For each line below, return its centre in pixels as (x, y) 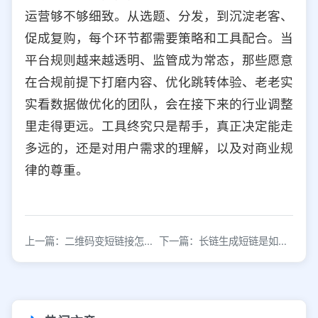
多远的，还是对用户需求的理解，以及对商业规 (159, 148)
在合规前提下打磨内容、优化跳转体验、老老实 (159, 82)
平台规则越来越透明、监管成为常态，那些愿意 (159, 60)
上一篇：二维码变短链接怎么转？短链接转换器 (148, 241)
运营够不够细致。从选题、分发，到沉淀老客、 (159, 16)
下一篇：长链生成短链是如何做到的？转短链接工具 (283, 241)
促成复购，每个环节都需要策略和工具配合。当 (159, 38)
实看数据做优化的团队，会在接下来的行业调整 (159, 104)
